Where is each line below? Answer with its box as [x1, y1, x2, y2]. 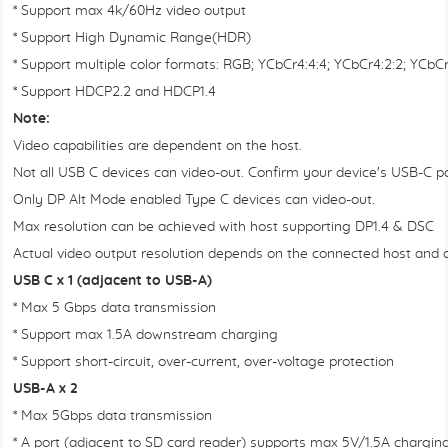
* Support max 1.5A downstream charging [13, 328, 278, 342]
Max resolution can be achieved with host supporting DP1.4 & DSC [13, 220, 434, 234]
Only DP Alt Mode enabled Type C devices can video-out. [13, 193, 375, 207]
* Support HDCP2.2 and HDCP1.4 [13, 85, 216, 99]
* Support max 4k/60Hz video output [13, 4, 246, 18]
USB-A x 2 [13, 382, 78, 396]
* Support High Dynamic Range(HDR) [13, 31, 251, 45]
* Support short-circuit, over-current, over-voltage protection [13, 355, 394, 369]
